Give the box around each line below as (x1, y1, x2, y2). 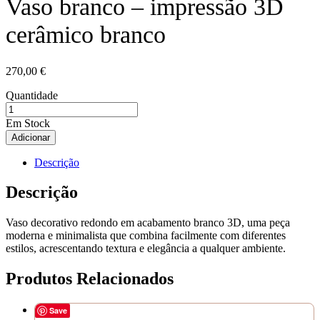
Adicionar (11, 131, 50, 143)
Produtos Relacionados (6, 269, 174, 289)
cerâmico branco (6, 21, 166, 48)
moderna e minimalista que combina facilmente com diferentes (6, 229, 286, 242)
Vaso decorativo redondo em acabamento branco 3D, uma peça (6, 216, 290, 229)
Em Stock (6, 116, 50, 129)
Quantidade (6, 89, 58, 101)
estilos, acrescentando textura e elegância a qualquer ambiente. (6, 242, 286, 255)
